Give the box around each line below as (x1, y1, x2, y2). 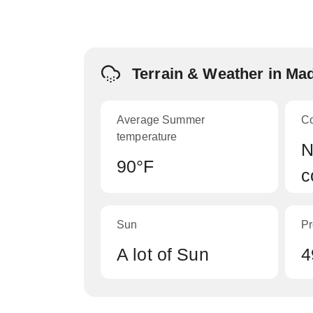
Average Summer (117, 114, 205, 126)
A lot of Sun (117, 245, 209, 264)
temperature (117, 131, 177, 143)
